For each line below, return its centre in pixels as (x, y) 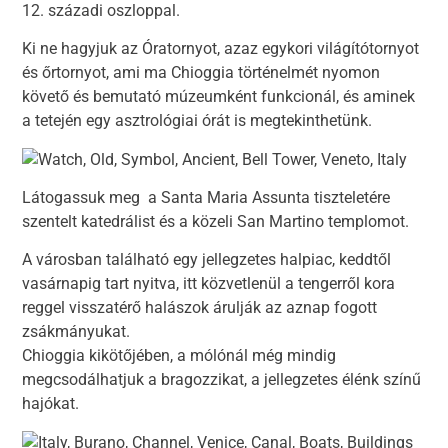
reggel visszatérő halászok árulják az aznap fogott (200, 308)
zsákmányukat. (76, 332)
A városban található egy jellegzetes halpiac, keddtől (207, 260)
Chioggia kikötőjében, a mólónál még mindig (179, 356)
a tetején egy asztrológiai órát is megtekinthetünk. (197, 121)
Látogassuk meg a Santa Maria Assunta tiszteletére (206, 197)
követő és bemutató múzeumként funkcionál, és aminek (219, 97)
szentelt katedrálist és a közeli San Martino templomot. (216, 221)
